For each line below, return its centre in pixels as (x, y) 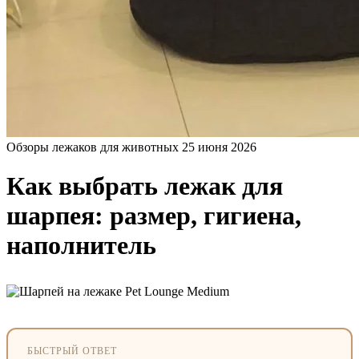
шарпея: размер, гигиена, (154, 216)
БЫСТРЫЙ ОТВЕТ (72, 351)
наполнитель (81, 246)
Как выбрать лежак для (145, 186)
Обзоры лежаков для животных (93, 147)
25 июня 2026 (219, 147)
